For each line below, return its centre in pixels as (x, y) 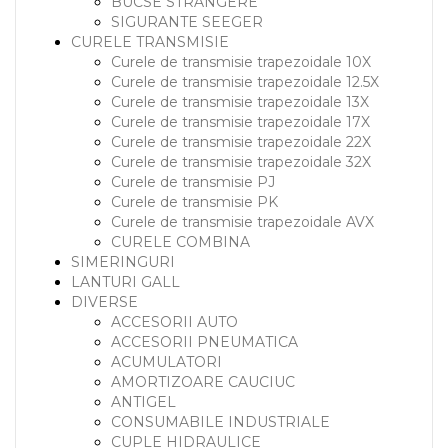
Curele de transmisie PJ (193, 182)
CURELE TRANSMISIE (150, 42)
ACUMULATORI (166, 362)
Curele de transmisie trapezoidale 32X (241, 162)
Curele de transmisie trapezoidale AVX (242, 222)
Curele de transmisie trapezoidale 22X (241, 142)
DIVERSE (104, 302)
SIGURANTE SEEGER (187, 22)
